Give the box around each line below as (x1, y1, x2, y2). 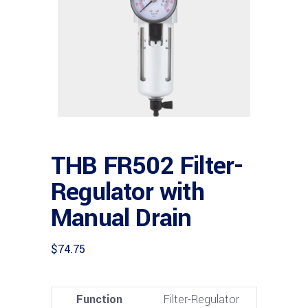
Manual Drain (51, 200, 192, 236)
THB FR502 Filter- (51, 148, 243, 184)
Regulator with (51, 174, 204, 210)
